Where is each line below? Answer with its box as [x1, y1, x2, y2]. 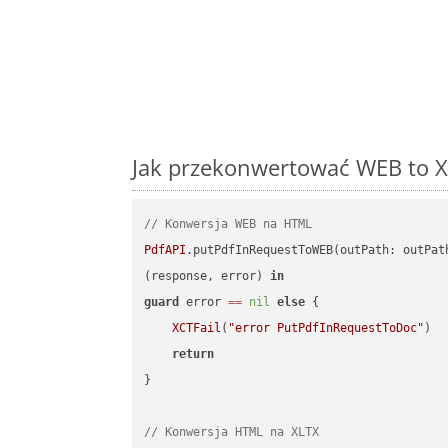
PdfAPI [144, 243, 187, 258]
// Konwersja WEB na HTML [144, 217, 313, 232]
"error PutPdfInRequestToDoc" [228, 321, 425, 336]
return [172, 347, 215, 362]
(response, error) [144, 269, 271, 284]
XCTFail [172, 321, 222, 336]
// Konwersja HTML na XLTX [144, 425, 320, 440]
